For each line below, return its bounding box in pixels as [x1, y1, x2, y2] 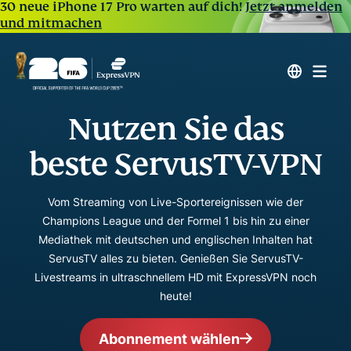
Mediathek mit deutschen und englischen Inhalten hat [38, 233, 313, 246]
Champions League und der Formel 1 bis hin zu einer [42, 214, 309, 227]
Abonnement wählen [99, 331, 240, 347]
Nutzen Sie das [67, 110, 284, 148]
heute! [159, 289, 192, 302]
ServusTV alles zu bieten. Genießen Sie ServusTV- [48, 251, 303, 265]
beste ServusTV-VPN [28, 145, 323, 183]
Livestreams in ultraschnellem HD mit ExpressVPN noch [34, 270, 317, 284]
